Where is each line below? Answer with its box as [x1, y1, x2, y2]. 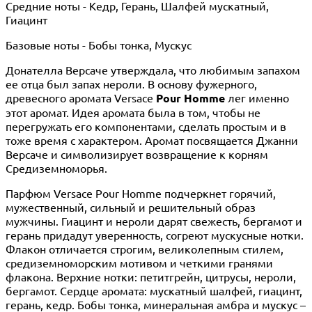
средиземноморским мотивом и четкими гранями [6, 255, 273, 270]
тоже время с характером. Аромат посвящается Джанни [6, 132, 298, 147]
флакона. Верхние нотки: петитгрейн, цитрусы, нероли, [6, 269, 296, 283]
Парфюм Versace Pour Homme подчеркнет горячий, [6, 185, 276, 200]
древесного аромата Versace [6, 90, 156, 104]
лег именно [225, 90, 289, 104]
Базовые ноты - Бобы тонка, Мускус [6, 37, 192, 52]
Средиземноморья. [6, 160, 107, 175]
